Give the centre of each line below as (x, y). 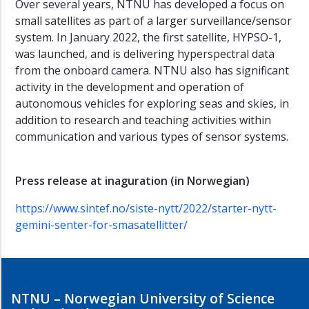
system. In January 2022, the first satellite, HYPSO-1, (148, 37)
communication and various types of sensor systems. (152, 136)
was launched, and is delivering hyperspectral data (145, 53)
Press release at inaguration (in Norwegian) (132, 180)
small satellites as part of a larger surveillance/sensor (153, 20)
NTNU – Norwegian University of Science (143, 298)
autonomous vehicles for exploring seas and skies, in (152, 103)
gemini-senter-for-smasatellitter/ (101, 225)
